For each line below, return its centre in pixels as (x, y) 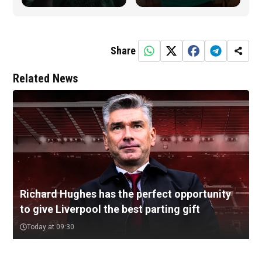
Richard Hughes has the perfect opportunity (125, 194)
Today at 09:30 (51, 227)
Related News (45, 79)
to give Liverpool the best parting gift (110, 209)
